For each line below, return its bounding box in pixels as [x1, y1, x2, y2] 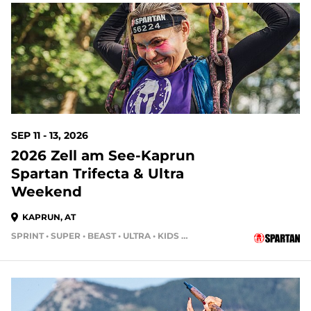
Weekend [11, 183, 82, 200]
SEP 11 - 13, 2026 [11, 129, 88, 142]
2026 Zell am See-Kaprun [11, 147, 195, 164]
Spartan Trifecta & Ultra [11, 165, 184, 182]
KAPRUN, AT [22, 212, 76, 222]
